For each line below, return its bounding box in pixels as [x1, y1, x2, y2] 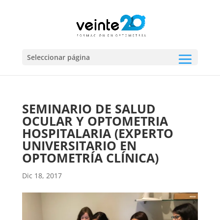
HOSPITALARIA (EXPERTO [22, 125, 173, 141]
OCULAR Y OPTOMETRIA [22, 112, 168, 129]
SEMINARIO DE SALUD [22, 100, 156, 117]
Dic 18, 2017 [22, 171, 62, 180]
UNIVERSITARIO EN [22, 137, 137, 154]
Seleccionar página [27, 53, 90, 62]
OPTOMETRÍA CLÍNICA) [22, 149, 159, 166]
